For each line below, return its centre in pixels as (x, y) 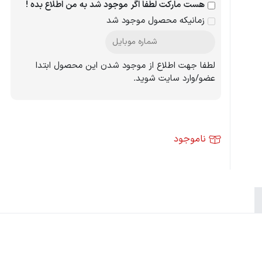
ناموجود (189, 139)
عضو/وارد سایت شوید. (174, 79)
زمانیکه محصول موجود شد (157, 21)
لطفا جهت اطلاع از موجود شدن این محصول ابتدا (125, 66)
